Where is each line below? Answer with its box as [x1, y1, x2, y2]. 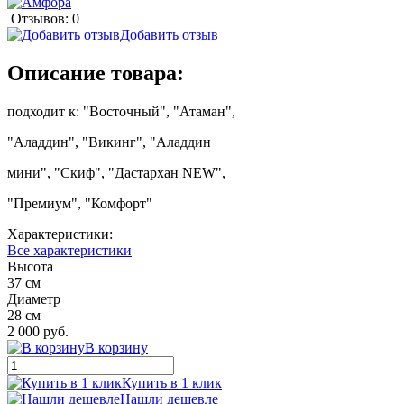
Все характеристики [7, 242, 132, 258]
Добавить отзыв [120, 26, 218, 42]
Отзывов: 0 [11, 10, 79, 26]
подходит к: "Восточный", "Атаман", [7, 103, 235, 119]
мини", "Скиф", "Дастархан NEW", [7, 164, 225, 180]
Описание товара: [7, 60, 184, 85]
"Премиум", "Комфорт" [7, 195, 152, 211]
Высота [7, 258, 53, 274]
